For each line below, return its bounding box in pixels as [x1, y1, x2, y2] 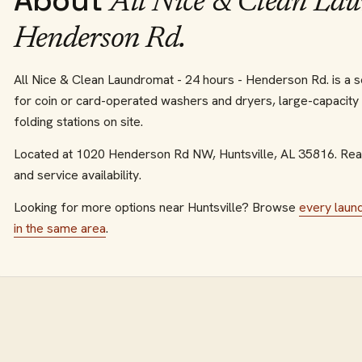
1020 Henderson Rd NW [76, 145, 213, 162]
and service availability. [14, 166, 141, 183]
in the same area [14, 220, 106, 237]
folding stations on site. [14, 113, 143, 130]
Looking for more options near [14, 199, 187, 216]
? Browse [242, 199, 296, 216]
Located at [14, 145, 76, 162]
